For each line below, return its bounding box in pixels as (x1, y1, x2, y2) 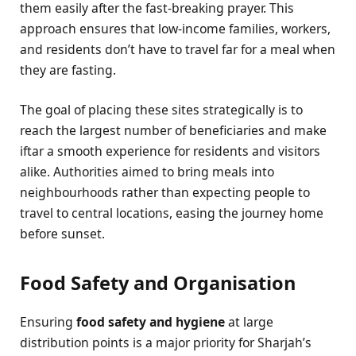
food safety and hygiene (76, 312, 225, 331)
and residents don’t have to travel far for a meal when (20, 40, 335, 58)
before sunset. (20, 225, 105, 243)
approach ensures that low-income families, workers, (20, 19, 331, 37)
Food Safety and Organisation (20, 269, 296, 296)
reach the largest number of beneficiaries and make (20, 122, 327, 140)
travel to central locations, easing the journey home (20, 204, 323, 222)
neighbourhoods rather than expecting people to (20, 184, 310, 202)
